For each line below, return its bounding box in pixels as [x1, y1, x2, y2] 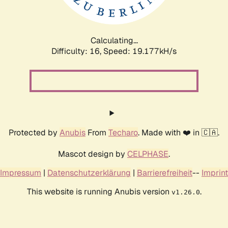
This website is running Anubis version [26, 186, 172, 197]
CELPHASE [127, 148, 168, 159]
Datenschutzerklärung [47, 167, 131, 178]
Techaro [108, 127, 138, 138]
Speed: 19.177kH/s [103, 45, 177, 56]
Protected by [9, 127, 60, 138]
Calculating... [90, 35, 138, 46]
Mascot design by [58, 148, 127, 159]
